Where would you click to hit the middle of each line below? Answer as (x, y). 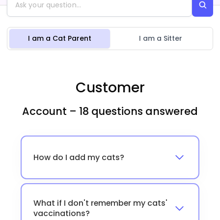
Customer (110, 87)
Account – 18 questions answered (110, 111)
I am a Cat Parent (59, 38)
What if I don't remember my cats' (100, 203)
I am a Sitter (160, 38)
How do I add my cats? (79, 157)
